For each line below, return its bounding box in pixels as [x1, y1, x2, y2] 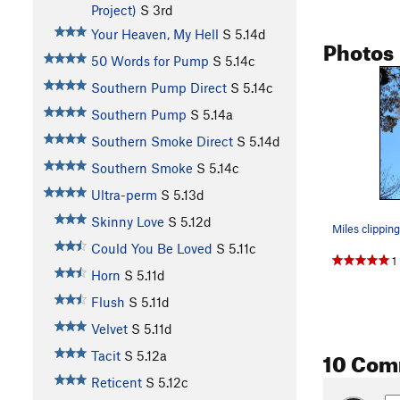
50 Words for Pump [90, 53, 209, 70]
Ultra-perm [90, 187, 157, 204]
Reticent [90, 374, 142, 391]
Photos [323, 31, 394, 66]
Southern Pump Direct [90, 79, 227, 96]
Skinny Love [90, 213, 164, 230]
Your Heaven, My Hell [90, 26, 219, 43]
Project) [90, 2, 137, 19]
